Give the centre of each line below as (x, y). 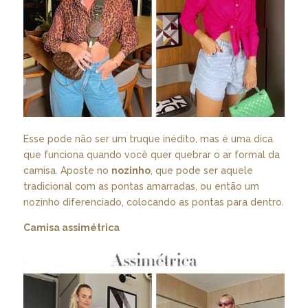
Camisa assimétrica (71, 228)
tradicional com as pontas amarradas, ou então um (141, 187)
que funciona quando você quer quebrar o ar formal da (151, 155)
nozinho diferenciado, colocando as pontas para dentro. (153, 202)
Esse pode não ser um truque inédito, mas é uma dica (148, 139)
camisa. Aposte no (67, 171)
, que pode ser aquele (201, 171)
